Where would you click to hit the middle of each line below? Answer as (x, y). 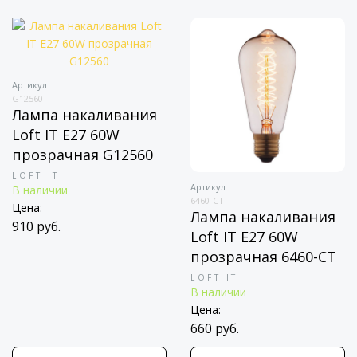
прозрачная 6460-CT (263, 257)
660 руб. (215, 328)
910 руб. (36, 226)
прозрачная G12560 (82, 155)
